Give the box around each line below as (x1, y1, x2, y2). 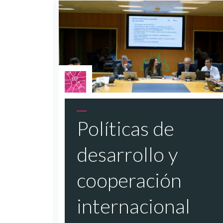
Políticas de (77, 116, 174, 140)
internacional (77, 194, 190, 218)
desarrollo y (77, 142, 178, 166)
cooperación (77, 168, 182, 192)
